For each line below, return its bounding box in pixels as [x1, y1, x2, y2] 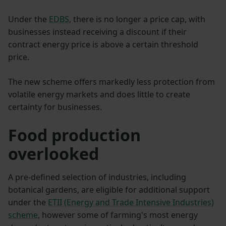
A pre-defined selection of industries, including [8, 171, 186, 183]
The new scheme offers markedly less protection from [8, 76, 215, 87]
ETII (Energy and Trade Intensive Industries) [48, 196, 214, 208]
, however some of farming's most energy [38, 209, 198, 220]
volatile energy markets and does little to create [8, 88, 190, 100]
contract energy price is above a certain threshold [8, 38, 198, 50]
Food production [8, 124, 141, 146]
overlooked [8, 142, 99, 164]
